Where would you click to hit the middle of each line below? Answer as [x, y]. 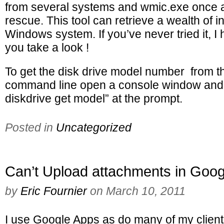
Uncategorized [94, 127]
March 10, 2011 [146, 191]
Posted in [30, 127]
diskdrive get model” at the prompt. [94, 98]
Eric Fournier [54, 191]
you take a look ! [47, 47]
